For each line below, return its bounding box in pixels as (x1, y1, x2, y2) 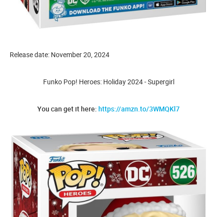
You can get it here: (37, 104, 98, 113)
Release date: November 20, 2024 (10, 49, 109, 59)
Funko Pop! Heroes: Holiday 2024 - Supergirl (43, 77, 174, 86)
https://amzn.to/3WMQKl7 (98, 104, 180, 113)
